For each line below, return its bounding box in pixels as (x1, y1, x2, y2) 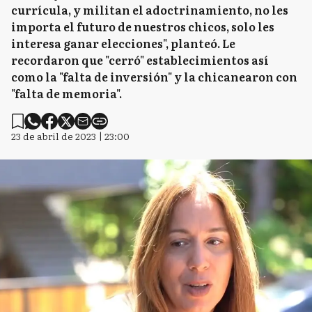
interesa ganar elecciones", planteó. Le (11, 35, 235, 52)
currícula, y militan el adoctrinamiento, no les (11, 1, 288, 18)
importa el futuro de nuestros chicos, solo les (11, 18, 274, 35)
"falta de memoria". (11, 85, 122, 102)
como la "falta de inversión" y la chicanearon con (11, 68, 297, 85)
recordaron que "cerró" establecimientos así (11, 52, 269, 68)
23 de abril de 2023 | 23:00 (11, 129, 130, 143)
